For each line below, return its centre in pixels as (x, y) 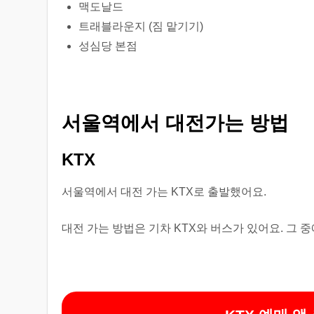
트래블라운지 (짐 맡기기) (141, 26)
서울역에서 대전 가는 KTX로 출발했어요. (164, 192)
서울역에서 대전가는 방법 (176, 123)
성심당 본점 (108, 46)
